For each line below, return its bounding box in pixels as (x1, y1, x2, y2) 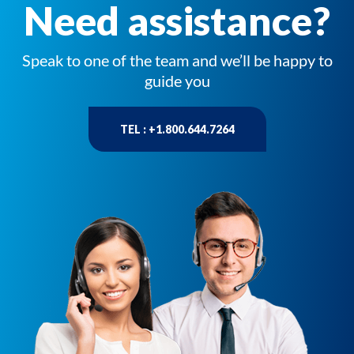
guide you (144, 71, 210, 91)
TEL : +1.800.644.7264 (119, 122, 235, 137)
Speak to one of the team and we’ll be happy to (21, 51, 333, 70)
